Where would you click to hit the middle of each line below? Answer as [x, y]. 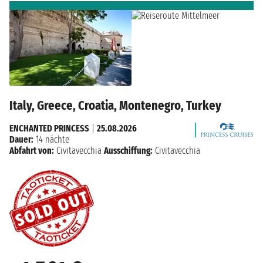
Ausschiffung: [128, 151]
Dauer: [21, 140]
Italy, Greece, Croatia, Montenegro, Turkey [115, 106]
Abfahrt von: [32, 151]
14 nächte [51, 140]
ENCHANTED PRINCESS [49, 129]
